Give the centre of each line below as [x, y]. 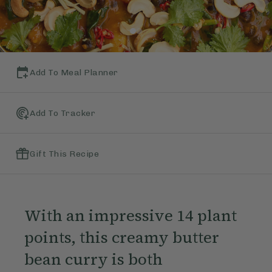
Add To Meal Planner [74, 72]
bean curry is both [93, 260]
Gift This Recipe [64, 154]
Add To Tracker [63, 113]
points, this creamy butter [121, 238]
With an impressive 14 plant [130, 216]
